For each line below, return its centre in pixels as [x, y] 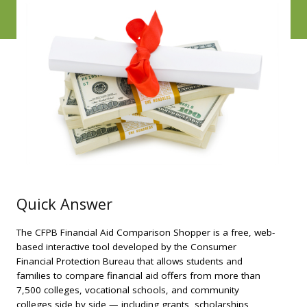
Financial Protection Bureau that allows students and [130, 261]
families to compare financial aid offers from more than [138, 276]
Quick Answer [64, 204]
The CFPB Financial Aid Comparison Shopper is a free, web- [146, 233]
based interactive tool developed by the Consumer [126, 247]
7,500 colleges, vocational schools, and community [128, 290]
